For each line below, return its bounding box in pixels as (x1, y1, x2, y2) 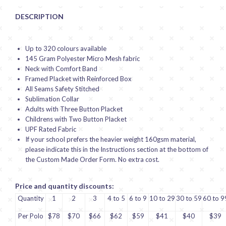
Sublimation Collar (25, 94, 79, 103)
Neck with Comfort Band (25, 64, 97, 73)
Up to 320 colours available (25, 44, 106, 52)
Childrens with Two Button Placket (25, 115, 127, 123)
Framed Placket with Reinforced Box (25, 74, 132, 83)
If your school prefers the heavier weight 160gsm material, (25, 135, 196, 143)
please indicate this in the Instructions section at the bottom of (25, 145, 208, 153)
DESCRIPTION (15, 12, 64, 21)
